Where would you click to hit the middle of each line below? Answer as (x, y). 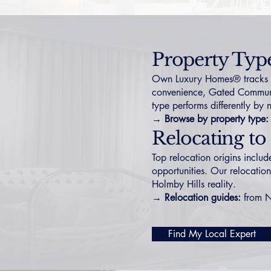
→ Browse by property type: (210, 119)
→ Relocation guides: (196, 198)
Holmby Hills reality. (194, 184)
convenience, (180, 92)
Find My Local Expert (212, 234)
